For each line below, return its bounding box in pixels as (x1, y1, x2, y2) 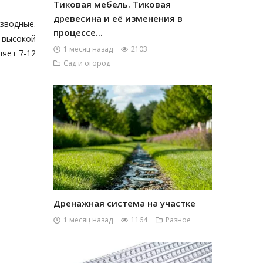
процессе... (53, 26, 103, 38)
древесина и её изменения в (53, 12, 183, 24)
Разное (166, 215, 191, 225)
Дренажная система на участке (53, 197, 195, 209)
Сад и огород (63, 58, 110, 68)
